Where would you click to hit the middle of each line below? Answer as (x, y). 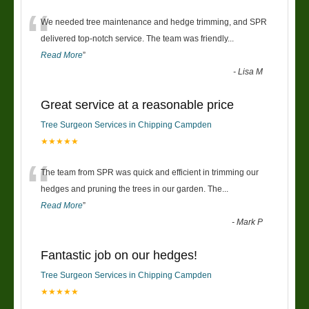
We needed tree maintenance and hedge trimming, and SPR (154, 22)
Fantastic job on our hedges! (119, 255)
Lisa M (251, 71)
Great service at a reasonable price (137, 104)
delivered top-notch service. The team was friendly (134, 38)
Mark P (250, 222)
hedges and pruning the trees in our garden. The (131, 189)
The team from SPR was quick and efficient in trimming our (150, 172)
